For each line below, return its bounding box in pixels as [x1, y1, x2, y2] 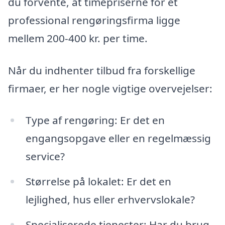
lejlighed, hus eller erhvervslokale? [25, 192, 195, 207]
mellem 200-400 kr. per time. [8, 31, 148, 45]
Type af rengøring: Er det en [25, 113, 165, 128]
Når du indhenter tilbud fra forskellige [8, 63, 195, 77]
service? [25, 149, 65, 164]
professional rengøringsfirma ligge [8, 13, 180, 27]
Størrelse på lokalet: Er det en [25, 174, 171, 189]
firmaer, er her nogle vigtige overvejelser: [8, 81, 212, 95]
